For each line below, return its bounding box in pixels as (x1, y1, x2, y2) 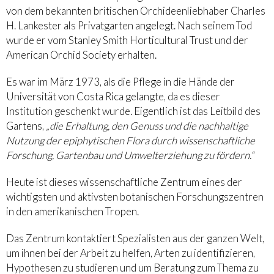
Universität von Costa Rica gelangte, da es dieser (6, 90, 220, 103)
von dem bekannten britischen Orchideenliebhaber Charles (6, 4, 265, 18)
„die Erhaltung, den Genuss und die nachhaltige (46, 119, 248, 133)
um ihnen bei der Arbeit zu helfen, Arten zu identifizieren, (6, 246, 255, 260)
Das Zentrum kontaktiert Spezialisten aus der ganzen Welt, (6, 232, 264, 245)
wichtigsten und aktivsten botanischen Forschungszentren (6, 190, 264, 204)
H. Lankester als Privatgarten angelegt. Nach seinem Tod (6, 19, 252, 32)
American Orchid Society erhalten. (6, 48, 157, 62)
